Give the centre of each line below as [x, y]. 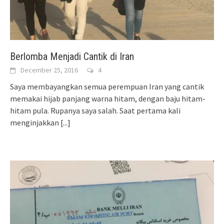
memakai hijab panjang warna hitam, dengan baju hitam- [108, 99]
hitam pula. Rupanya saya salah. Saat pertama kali [95, 111]
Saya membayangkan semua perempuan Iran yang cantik [107, 87]
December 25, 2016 [49, 70]
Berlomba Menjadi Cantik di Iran [72, 57]
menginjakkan [35, 123]
